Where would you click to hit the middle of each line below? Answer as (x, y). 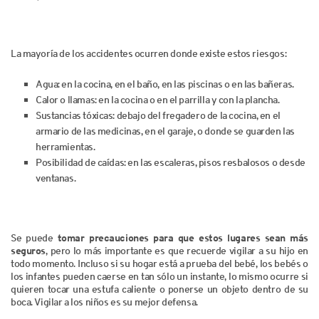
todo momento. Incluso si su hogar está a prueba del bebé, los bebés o (159, 263)
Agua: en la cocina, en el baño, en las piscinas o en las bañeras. (165, 84)
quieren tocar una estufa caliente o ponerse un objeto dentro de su (159, 289)
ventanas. (56, 178)
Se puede (34, 237)
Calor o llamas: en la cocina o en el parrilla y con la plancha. (158, 100)
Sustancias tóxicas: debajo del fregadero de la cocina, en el (158, 115)
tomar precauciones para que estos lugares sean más (183, 237)
